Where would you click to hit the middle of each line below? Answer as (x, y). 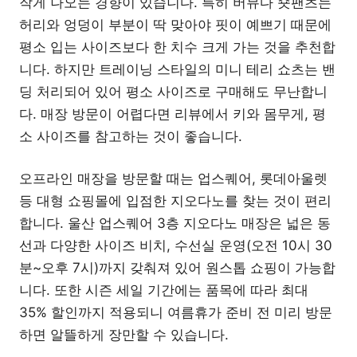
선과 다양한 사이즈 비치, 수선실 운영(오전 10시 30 (176, 246)
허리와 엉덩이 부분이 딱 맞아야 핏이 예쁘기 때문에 (175, 24)
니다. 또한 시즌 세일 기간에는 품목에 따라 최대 (164, 290)
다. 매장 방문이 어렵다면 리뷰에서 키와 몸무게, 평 (173, 114)
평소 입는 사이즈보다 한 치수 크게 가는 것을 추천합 (177, 47)
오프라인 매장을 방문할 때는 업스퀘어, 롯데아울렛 (173, 179)
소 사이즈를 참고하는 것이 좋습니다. (131, 136)
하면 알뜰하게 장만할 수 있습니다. (124, 335)
